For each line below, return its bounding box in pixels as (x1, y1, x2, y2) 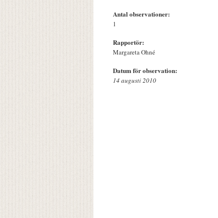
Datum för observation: (113, 66, 179, 75)
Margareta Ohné (113, 48, 155, 57)
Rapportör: (113, 37, 146, 47)
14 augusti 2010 (113, 76, 156, 85)
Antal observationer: (113, 9, 172, 19)
